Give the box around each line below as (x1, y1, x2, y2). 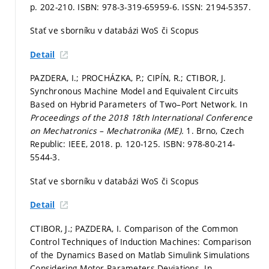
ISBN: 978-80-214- (163, 138, 235, 150)
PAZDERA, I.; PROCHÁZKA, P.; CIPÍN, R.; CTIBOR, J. (30, 72, 226, 84)
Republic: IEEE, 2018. (30, 138, 116, 150)
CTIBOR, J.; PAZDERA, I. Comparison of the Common (30, 222, 238, 234)
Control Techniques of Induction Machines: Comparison (30, 235, 252, 247)
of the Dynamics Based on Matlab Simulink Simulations (30, 249, 250, 261)
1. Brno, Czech (186, 125, 244, 137)
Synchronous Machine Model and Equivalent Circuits (30, 85, 239, 97)
